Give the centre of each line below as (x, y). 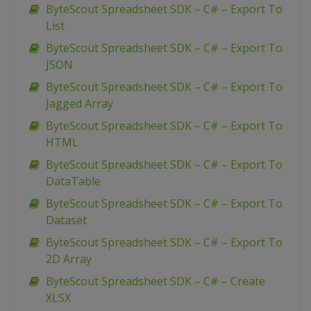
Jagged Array (79, 104)
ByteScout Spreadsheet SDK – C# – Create (155, 281)
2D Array (69, 259)
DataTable (73, 182)
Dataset (66, 220)
